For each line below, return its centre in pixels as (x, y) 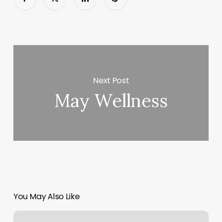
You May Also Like (46, 197)
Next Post (111, 80)
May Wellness (111, 101)
